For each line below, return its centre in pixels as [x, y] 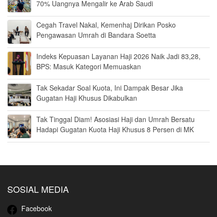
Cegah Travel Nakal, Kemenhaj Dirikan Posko [106, 25]
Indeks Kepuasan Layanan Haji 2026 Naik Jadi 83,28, [118, 56]
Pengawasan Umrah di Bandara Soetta [96, 35]
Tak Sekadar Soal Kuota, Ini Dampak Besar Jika [110, 88]
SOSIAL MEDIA [38, 189]
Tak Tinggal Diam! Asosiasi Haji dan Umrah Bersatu [116, 119]
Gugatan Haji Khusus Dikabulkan [87, 98]
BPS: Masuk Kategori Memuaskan [89, 67]
